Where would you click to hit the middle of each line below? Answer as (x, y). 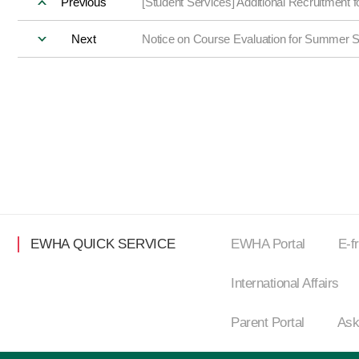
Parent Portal (268, 323)
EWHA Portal (268, 244)
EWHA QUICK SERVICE (103, 244)
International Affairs (285, 283)
